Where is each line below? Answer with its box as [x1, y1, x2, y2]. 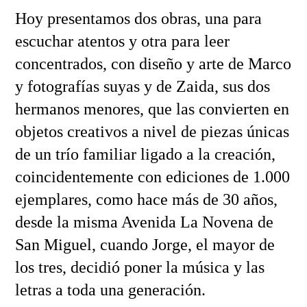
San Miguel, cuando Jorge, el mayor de [14, 236, 275, 254]
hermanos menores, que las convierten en [14, 100, 289, 119]
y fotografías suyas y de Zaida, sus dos [14, 77, 270, 96]
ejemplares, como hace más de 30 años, [14, 191, 278, 209]
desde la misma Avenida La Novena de [14, 213, 273, 232]
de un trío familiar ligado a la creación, [14, 145, 275, 164]
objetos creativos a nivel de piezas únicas [14, 123, 289, 141]
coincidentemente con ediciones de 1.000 [14, 168, 290, 186]
